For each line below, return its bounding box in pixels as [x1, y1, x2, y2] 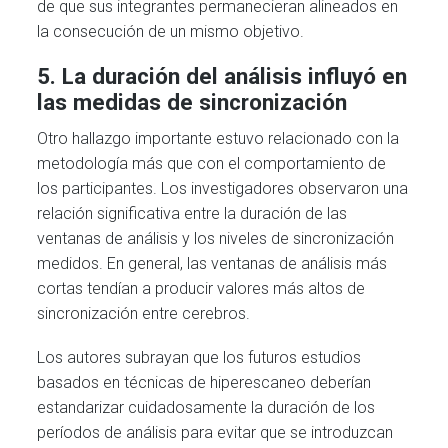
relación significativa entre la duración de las [37, 203, 348, 223]
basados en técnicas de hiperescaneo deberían [37, 373, 372, 393]
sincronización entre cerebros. [37, 303, 251, 323]
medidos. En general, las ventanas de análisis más [37, 253, 388, 273]
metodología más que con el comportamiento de [37, 153, 387, 173]
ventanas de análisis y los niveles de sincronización [37, 228, 395, 248]
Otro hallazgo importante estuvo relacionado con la [37, 128, 400, 148]
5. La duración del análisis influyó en [37, 62, 408, 89]
